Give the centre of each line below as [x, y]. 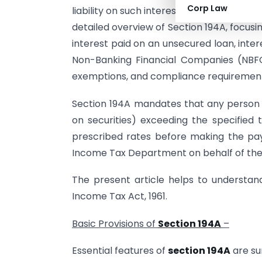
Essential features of [120, 250]
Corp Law [207, 8]
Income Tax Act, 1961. [120, 196]
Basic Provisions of [115, 223]
